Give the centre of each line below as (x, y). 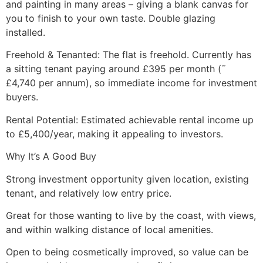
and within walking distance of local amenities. (109, 230)
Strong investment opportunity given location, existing (127, 179)
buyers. (22, 97)
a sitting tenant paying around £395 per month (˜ (116, 69)
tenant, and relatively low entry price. (89, 193)
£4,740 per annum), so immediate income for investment (131, 83)
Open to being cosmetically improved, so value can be (127, 252)
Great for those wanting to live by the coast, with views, (131, 216)
